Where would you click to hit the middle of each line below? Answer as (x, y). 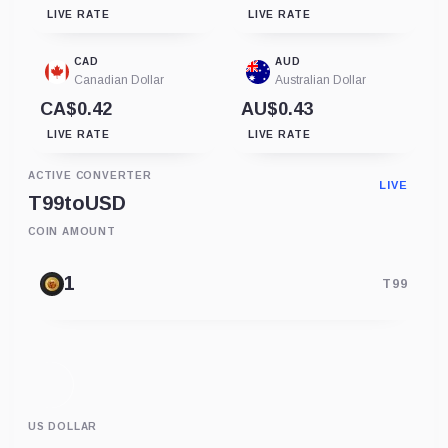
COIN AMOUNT (72, 231)
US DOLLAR (63, 426)
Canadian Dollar (119, 79)
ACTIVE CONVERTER (90, 175)
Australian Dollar (320, 79)
